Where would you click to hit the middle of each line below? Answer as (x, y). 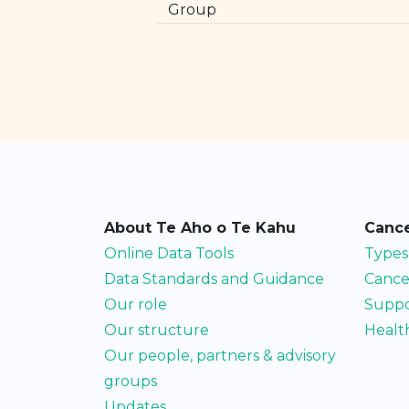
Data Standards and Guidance (214, 279)
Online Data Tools (169, 253)
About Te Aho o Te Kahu (200, 228)
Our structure (157, 330)
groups (131, 381)
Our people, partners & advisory (220, 356)
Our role (136, 304)
